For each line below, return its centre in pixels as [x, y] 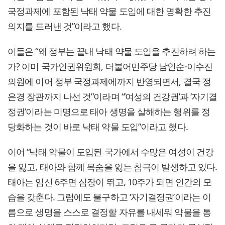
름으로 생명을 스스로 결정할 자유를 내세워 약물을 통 [109, 212]
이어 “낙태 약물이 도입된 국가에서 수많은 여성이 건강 [111, 151]
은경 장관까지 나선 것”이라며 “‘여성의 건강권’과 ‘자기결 [113, 96]
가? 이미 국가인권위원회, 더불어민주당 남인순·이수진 [110, 66]
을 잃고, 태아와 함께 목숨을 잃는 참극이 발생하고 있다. [113, 166]
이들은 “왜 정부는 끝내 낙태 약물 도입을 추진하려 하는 [112, 51]
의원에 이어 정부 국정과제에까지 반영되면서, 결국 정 [109, 81]
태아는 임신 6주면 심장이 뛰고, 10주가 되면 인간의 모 [110, 182]
